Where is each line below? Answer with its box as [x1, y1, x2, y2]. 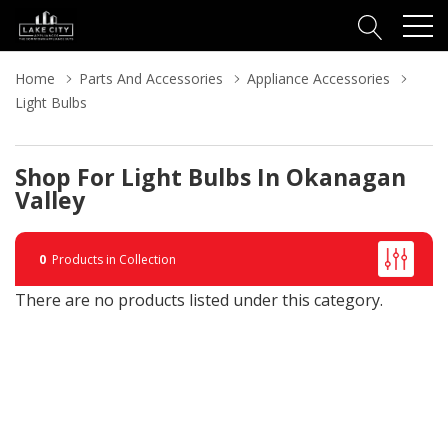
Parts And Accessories [79, 69, 223, 88]
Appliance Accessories [247, 69, 390, 88]
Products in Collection [46, 250, 176, 268]
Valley [15, 184, 85, 216]
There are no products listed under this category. [15, 289, 383, 311]
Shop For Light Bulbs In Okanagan [15, 161, 406, 193]
